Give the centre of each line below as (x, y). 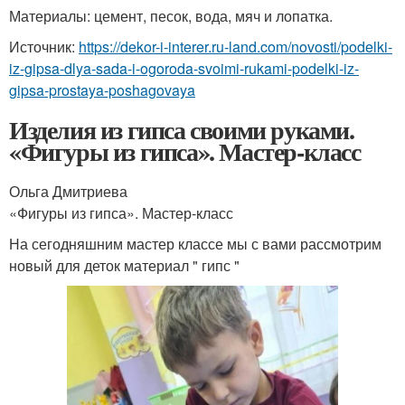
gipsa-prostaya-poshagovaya (102, 89)
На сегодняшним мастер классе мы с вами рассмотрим (195, 243)
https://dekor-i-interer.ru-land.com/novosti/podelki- (235, 46)
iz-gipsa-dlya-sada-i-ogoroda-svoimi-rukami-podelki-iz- (184, 68)
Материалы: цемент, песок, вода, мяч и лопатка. (171, 15)
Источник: (44, 46)
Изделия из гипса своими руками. (182, 129)
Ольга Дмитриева (68, 191)
